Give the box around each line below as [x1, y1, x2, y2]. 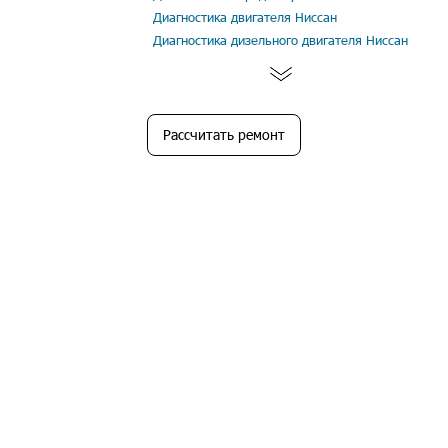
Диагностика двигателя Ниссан [153, 9, 337, 25]
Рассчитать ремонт [163, 125, 285, 144]
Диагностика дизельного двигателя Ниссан [153, 32, 408, 48]
